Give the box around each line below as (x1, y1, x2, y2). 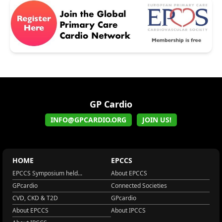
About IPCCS (111, 206, 146, 215)
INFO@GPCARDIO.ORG (51, 114, 126, 124)
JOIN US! (142, 114, 171, 124)
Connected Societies (111, 181, 167, 190)
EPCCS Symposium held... (12, 168, 82, 177)
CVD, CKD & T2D (12, 193, 58, 202)
